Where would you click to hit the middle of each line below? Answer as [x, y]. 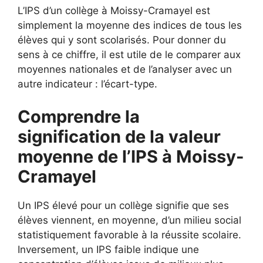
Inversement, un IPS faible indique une [108, 249]
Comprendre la [79, 116]
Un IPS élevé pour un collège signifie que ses [123, 205]
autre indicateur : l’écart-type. [87, 84]
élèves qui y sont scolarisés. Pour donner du [122, 40]
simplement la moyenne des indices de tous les [130, 25]
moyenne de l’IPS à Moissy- [131, 156]
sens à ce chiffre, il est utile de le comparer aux [129, 55]
